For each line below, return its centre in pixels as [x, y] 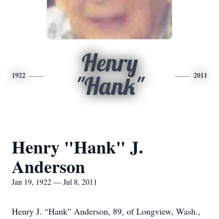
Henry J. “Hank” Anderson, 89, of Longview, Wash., [106, 211]
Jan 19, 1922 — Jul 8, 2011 [55, 182]
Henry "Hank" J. [77, 147]
